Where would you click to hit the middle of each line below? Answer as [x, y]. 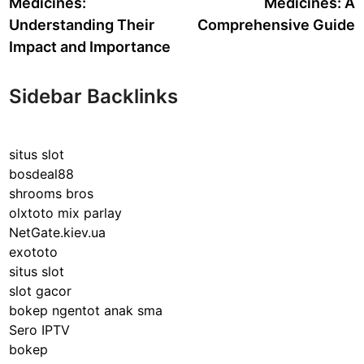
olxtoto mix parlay [66, 213]
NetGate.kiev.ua [58, 232]
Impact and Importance [90, 47]
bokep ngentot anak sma [86, 310]
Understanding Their [82, 25]
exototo [34, 252]
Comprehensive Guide [276, 25]
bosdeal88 [42, 174]
